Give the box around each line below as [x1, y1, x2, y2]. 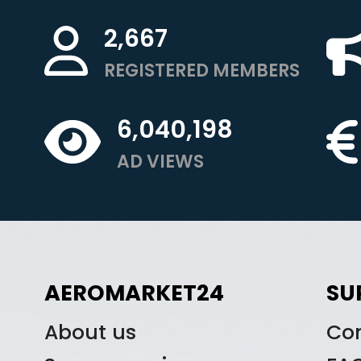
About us [44, 318, 136, 347]
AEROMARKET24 [44, 278, 224, 309]
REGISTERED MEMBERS [104, 57, 301, 83]
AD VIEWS [116, 148, 204, 174]
